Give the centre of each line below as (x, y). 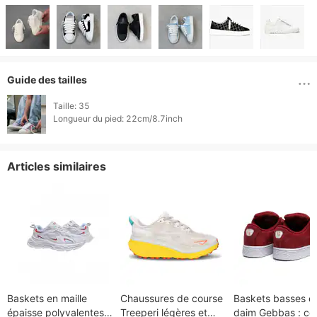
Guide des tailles (47, 80)
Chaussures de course (172, 298)
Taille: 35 (71, 105)
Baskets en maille (47, 298)
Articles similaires (57, 166)
